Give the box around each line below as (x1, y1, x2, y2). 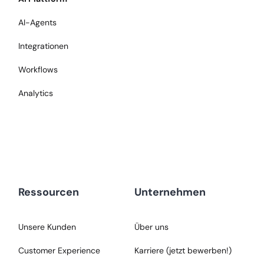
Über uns (134, 222, 169, 233)
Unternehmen (134, 185, 206, 200)
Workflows (18, 64, 58, 75)
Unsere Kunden (18, 222, 77, 233)
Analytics (18, 88, 54, 99)
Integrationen (18, 41, 69, 52)
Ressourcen (18, 185, 80, 200)
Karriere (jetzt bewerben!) (134, 245, 232, 256)
